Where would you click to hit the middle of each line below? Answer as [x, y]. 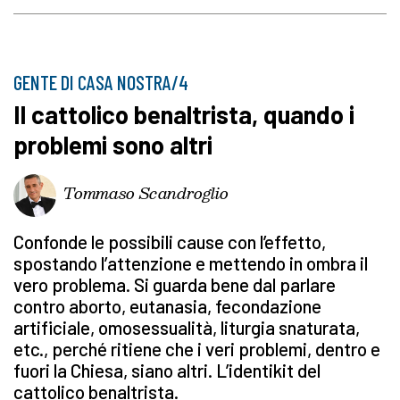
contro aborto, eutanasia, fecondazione [167, 306]
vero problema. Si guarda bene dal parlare [175, 285]
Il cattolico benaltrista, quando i [184, 115]
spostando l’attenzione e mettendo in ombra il [191, 263]
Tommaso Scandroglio [146, 192]
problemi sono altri [113, 145]
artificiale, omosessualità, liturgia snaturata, [187, 328]
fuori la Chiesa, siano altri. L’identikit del [167, 371]
